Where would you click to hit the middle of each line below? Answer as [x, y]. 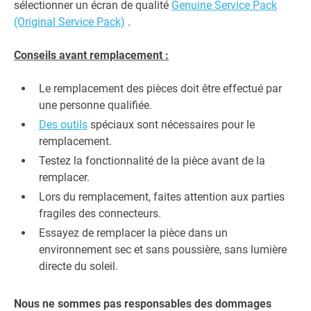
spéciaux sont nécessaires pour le [171, 125]
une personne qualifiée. [95, 106]
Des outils [63, 125]
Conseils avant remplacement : [91, 56]
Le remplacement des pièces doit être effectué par [160, 89]
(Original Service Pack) [69, 22]
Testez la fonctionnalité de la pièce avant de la [152, 161]
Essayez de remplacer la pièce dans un [133, 233]
